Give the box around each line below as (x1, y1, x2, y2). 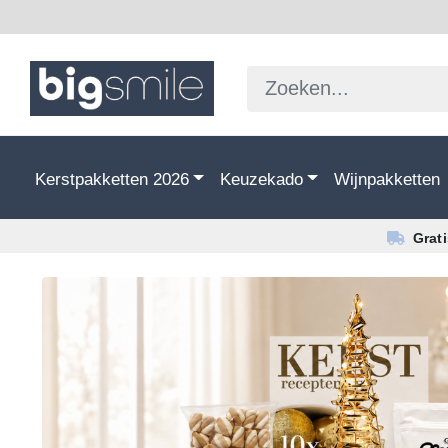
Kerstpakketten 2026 (35, 168, 189, 189)
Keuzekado (219, 168, 303, 189)
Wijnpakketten (333, 168, 440, 189)
